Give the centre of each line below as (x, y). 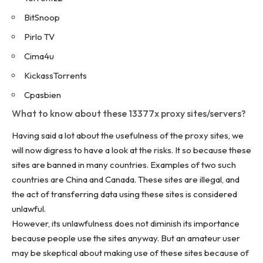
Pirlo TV (39, 37)
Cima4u (39, 56)
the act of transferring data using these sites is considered (124, 194)
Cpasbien (43, 95)
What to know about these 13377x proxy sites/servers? (129, 114)
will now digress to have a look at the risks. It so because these (131, 150)
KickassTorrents (55, 76)
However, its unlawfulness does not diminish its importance (126, 224)
